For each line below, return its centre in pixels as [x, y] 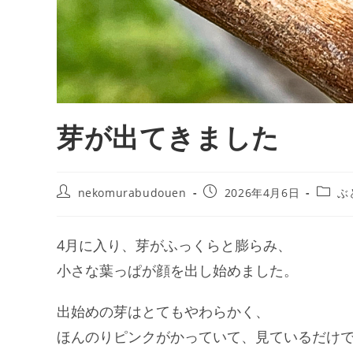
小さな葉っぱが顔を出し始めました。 [177, 271]
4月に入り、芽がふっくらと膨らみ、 [174, 245]
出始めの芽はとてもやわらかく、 [163, 312]
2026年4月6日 [262, 193]
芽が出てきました [168, 137]
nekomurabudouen [132, 193]
